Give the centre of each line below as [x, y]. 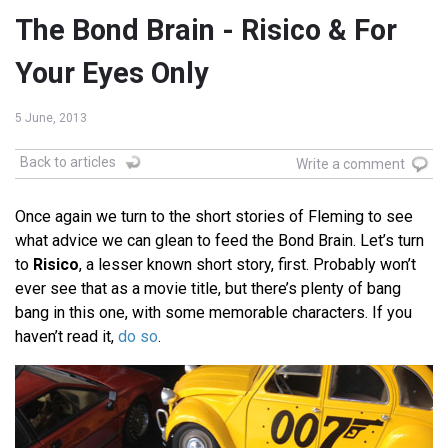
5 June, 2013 [51, 118]
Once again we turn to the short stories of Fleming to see [214, 217]
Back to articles [68, 162]
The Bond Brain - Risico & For [206, 30]
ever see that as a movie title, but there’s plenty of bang [208, 289]
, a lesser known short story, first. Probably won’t [247, 265]
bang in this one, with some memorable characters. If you [213, 313]
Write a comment [350, 164]
